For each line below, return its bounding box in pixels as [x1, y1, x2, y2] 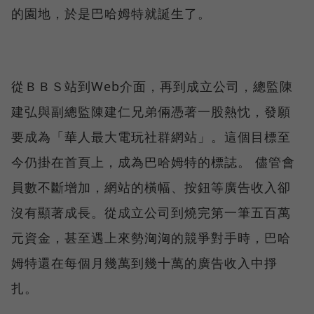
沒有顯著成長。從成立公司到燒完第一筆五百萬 [11, 203, 291, 221]
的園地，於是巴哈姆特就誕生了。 [11, 4, 211, 22]
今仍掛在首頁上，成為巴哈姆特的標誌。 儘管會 [11, 153, 295, 170]
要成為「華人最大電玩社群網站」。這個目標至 [11, 128, 291, 145]
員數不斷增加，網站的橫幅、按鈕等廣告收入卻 [11, 178, 291, 196]
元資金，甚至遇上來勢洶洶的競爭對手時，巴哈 [11, 228, 291, 246]
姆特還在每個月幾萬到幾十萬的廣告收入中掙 [11, 254, 278, 271]
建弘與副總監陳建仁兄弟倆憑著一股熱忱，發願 [11, 102, 291, 120]
